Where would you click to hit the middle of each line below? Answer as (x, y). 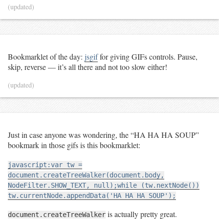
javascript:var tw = (45, 165)
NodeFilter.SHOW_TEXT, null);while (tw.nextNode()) (104, 186)
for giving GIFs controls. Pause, (148, 56)
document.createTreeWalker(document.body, (86, 175)
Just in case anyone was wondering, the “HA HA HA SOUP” (103, 135)
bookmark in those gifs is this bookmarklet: (74, 145)
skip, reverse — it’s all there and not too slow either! (88, 66)
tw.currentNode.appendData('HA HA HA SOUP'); (92, 196)
